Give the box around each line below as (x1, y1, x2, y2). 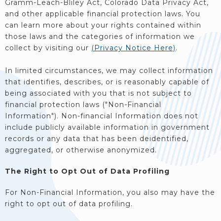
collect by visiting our (5, 43, 91, 52)
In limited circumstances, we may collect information (5, 66, 213, 75)
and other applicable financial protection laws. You (5, 9, 200, 18)
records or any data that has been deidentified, (5, 134, 188, 143)
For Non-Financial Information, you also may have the (5, 188, 215, 197)
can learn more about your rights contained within (5, 21, 201, 30)
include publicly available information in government (5, 123, 210, 132)
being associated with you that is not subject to (5, 89, 192, 98)
